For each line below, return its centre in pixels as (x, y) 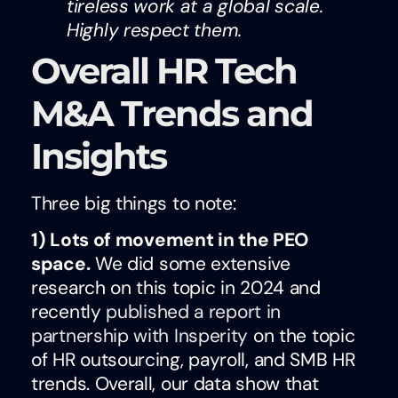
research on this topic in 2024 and (176, 288)
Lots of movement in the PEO (179, 240)
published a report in (194, 312)
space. (61, 264)
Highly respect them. (159, 30)
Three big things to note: (134, 203)
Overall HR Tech (164, 70)
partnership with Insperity (140, 336)
